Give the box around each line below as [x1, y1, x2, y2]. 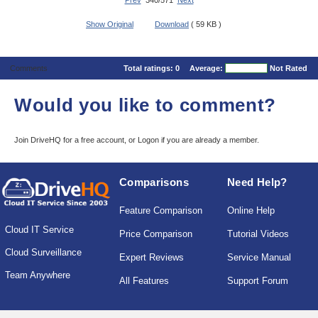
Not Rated [270, 64, 307, 73]
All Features [119, 275, 169, 287]
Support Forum [227, 275, 289, 287]
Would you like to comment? [14, 94, 276, 116]
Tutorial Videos [227, 229, 290, 240]
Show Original [86, 20, 133, 29]
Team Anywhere [5, 270, 70, 281]
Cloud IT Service [5, 224, 74, 236]
